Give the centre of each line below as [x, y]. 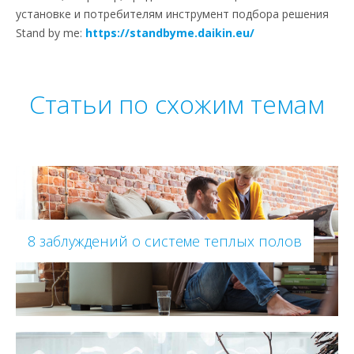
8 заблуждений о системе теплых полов [165, 241]
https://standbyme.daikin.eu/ [170, 32]
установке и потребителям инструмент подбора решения [172, 13]
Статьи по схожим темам [177, 104]
